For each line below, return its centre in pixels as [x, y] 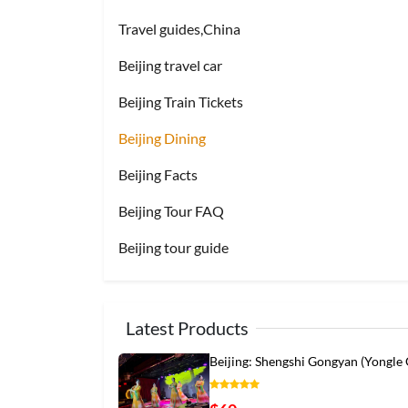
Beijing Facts [158, 174]
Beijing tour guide [173, 247]
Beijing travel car [170, 65]
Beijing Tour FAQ [171, 211]
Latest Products [187, 328]
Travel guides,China [179, 29]
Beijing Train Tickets [181, 102]
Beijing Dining [162, 138]
